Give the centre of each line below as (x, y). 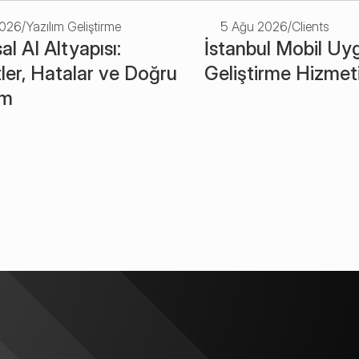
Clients (310, 26)
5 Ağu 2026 (254, 26)
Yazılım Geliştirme (74, 26)
